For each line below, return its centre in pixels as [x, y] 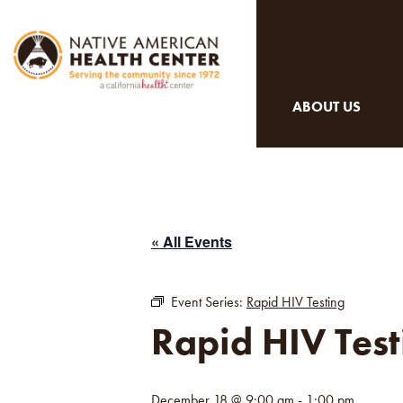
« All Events [192, 242]
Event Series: [209, 302]
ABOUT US [327, 107]
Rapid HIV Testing [296, 302]
